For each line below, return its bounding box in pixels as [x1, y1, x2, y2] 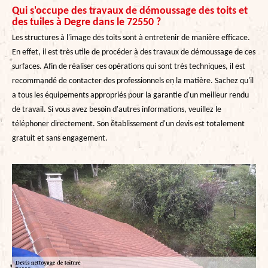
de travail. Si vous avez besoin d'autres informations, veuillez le [12, 105, 221, 114]
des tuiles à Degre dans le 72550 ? [12, 16, 161, 28]
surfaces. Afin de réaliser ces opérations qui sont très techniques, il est [12, 62, 245, 71]
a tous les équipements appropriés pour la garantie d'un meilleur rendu [12, 90, 249, 100]
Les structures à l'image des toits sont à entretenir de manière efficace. [12, 33, 250, 42]
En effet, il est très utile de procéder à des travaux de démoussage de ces [12, 47, 255, 57]
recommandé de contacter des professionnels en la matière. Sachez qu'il [12, 76, 254, 86]
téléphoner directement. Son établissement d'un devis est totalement [12, 119, 245, 129]
